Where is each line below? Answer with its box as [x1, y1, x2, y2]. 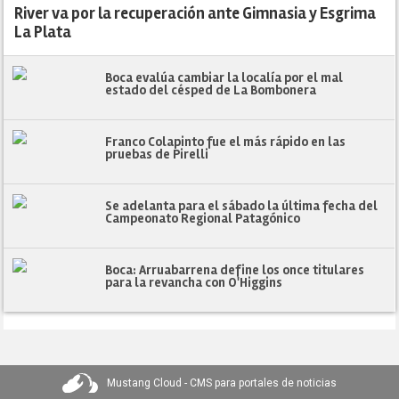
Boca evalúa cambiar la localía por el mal [105, 69, 344, 86]
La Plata [14, 22, 72, 43]
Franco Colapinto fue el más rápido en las [105, 134, 346, 151]
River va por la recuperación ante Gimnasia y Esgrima [14, 4, 377, 24]
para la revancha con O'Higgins [105, 274, 283, 291]
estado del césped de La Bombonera [105, 82, 317, 99]
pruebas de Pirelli [105, 146, 209, 163]
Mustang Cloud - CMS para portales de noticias [107, 377, 337, 390]
